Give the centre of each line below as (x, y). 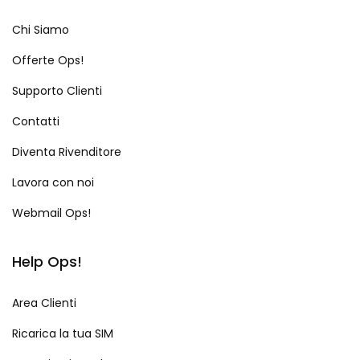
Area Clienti (44, 303)
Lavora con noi (53, 183)
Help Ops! (47, 262)
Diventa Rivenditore (67, 152)
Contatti (36, 122)
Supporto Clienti (57, 91)
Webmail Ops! (51, 213)
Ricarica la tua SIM (63, 334)
